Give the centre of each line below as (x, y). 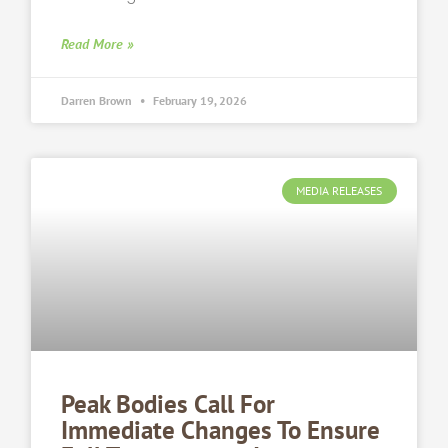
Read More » (98, 44)
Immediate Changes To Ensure (221, 429)
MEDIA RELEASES (339, 191)
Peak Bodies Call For (168, 403)
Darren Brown (98, 101)
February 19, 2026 (199, 101)
